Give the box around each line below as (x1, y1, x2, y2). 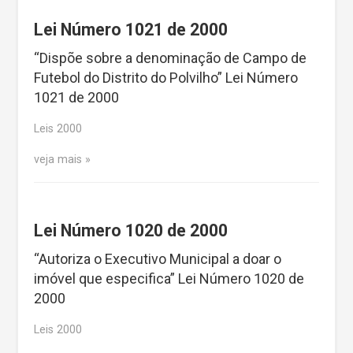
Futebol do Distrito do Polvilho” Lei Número (34, 69, 298, 86)
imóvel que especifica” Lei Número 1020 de (34, 269, 304, 287)
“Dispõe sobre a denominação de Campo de (34, 49, 307, 66)
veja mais (34, 152, 82, 166)
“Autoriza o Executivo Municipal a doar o (34, 250, 281, 267)
